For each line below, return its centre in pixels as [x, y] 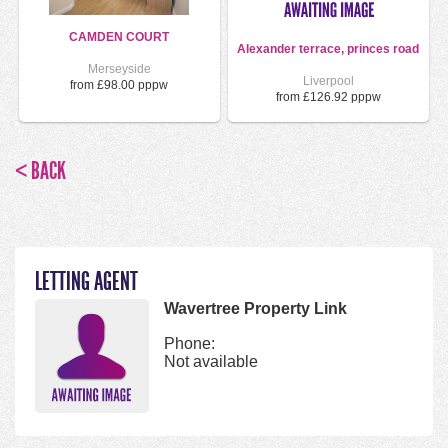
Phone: [189, 344]
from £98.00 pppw [119, 85]
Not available [211, 362]
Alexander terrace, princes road [328, 48]
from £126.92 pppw [328, 97]
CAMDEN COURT [119, 36]
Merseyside [119, 69]
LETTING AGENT [86, 281]
